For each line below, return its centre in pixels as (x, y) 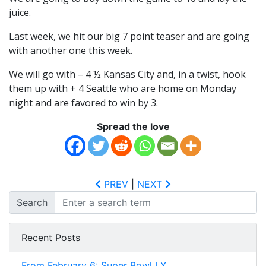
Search (32, 202)
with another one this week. (71, 50)
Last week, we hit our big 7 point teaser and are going (129, 36)
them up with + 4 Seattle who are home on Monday (123, 88)
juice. (20, 12)
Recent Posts (51, 237)
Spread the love (133, 126)
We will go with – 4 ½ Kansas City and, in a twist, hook (127, 74)
